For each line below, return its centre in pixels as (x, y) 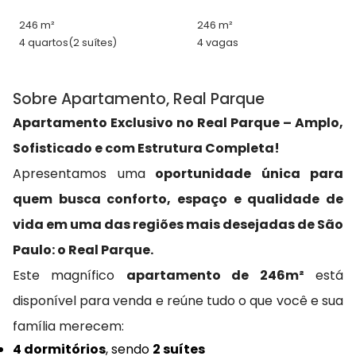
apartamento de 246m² (215, 276)
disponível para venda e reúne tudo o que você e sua (178, 301)
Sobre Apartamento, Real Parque (139, 99)
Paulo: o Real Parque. (83, 250)
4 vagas (218, 43)
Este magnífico (70, 276)
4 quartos (44, 43)
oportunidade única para (244, 174)
